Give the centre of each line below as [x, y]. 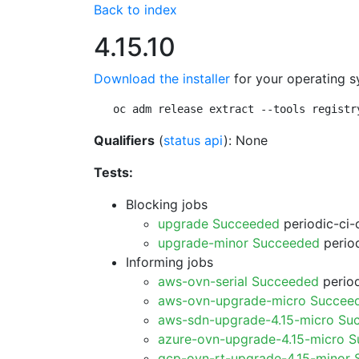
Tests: [113, 172]
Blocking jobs [167, 204]
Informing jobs [169, 262]
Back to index [135, 10]
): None [246, 140]
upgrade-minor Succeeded [239, 243]
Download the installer [162, 79]
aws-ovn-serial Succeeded [238, 281]
